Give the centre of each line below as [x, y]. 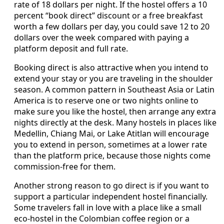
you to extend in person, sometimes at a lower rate [110, 144]
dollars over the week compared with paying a [101, 37]
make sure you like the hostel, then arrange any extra [115, 111]
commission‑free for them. [65, 166]
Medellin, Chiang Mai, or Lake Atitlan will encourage [111, 133]
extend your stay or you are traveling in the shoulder [113, 78]
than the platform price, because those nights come [112, 155]
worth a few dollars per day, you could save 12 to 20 [112, 26]
